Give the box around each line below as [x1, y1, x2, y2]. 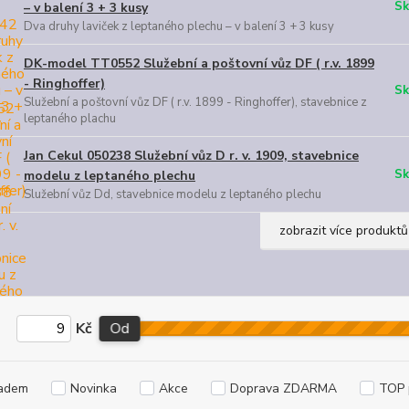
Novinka [69, 380, 117, 397]
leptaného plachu [23, 110, 116, 127]
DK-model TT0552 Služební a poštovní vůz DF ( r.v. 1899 [23, 55, 374, 72]
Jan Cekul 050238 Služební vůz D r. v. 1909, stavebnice [23, 147, 359, 164]
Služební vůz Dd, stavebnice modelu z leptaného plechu [23, 186, 321, 203]
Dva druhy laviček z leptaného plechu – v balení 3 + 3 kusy [23, 18, 334, 35]
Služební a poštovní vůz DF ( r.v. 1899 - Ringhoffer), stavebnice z [23, 94, 367, 110]
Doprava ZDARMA [229, 380, 337, 397]
